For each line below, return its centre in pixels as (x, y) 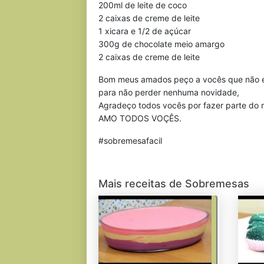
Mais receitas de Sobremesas (174, 184)
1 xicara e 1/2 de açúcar (145, 31)
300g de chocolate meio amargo (161, 44)
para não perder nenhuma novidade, (169, 92)
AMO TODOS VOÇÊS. (140, 118)
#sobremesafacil (130, 141)
